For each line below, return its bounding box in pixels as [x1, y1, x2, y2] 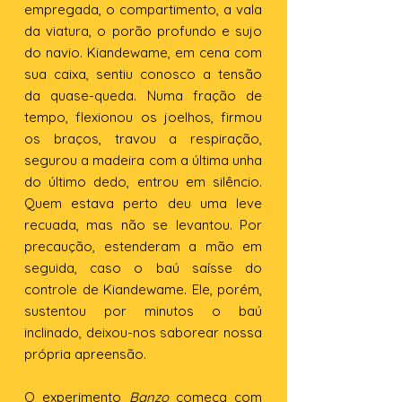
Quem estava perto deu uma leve [24, 195, 262, 212]
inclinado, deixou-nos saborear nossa [24, 324, 262, 341]
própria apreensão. [24, 345, 146, 363]
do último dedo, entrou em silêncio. [24, 173, 262, 190]
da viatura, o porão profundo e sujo [24, 22, 262, 39]
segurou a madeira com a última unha [24, 152, 262, 169]
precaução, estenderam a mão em [24, 238, 262, 255]
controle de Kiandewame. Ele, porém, [24, 281, 262, 298]
